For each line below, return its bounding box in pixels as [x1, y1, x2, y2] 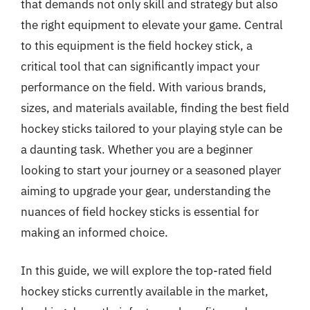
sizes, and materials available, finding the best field [21, 100, 289, 116]
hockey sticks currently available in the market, [21, 284, 268, 299]
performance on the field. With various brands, [21, 79, 266, 95]
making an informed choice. [21, 224, 168, 240]
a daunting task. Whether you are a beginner [21, 141, 253, 157]
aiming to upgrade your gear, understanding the [21, 183, 271, 199]
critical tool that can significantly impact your [21, 58, 259, 74]
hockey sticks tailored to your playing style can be [21, 120, 282, 136]
